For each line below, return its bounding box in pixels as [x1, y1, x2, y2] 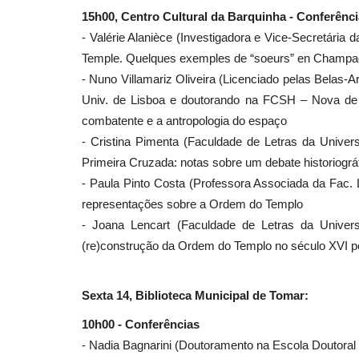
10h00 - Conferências [82, 317, 200, 331]
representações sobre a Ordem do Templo [82, 196, 303, 211]
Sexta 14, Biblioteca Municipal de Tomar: [82, 288, 309, 302]
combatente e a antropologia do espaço [82, 113, 287, 127]
